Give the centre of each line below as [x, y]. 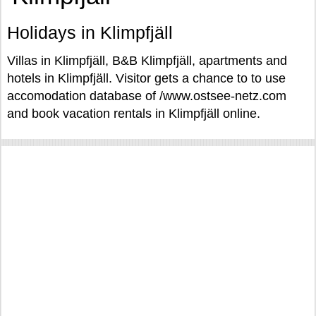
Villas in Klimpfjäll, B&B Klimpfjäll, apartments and [147, 61]
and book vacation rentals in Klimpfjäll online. [134, 114]
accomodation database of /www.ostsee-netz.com [147, 96]
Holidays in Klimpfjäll [90, 32]
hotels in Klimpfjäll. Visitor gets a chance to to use [146, 78]
